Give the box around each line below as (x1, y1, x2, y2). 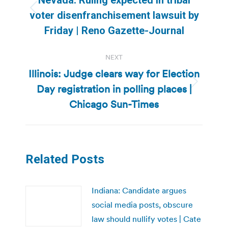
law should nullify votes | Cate (92, 213, 201, 224)
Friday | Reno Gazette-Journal (44, 24, 184, 37)
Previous (113, 9, 145, 19)
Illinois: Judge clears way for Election (28, 67, 199, 80)
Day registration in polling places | (36, 82, 192, 96)
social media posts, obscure (92, 199, 193, 210)
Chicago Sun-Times (69, 97, 159, 111)
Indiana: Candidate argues (92, 185, 186, 195)
